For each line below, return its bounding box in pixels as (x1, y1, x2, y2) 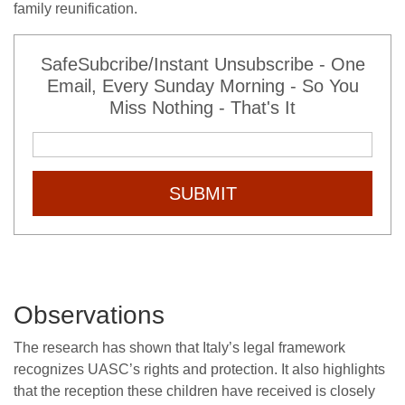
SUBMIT (168, 183, 237, 203)
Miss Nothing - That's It (109, 97, 296, 118)
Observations (14, 300, 165, 329)
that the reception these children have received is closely (14, 382, 375, 399)
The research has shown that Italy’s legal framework (14, 339, 345, 355)
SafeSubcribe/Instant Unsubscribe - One (40, 53, 365, 74)
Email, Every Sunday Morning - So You (46, 75, 359, 96)
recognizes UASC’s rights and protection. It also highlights (14, 361, 385, 377)
